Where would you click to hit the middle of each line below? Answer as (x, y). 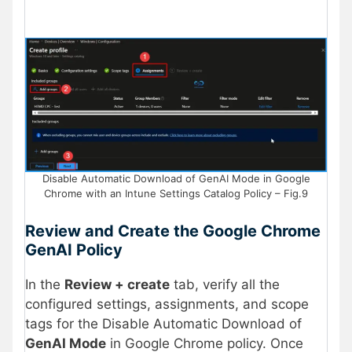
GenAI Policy (74, 249)
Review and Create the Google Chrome (173, 231)
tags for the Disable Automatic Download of (163, 323)
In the (45, 284)
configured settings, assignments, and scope (167, 304)
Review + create (117, 284)
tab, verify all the (225, 284)
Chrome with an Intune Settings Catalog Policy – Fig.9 (176, 194)
